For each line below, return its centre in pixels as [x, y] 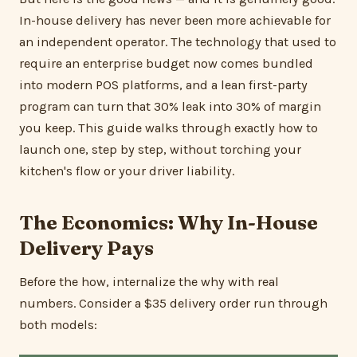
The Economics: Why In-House [169, 223]
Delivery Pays [86, 248]
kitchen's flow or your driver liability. [127, 171]
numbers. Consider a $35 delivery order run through [173, 304]
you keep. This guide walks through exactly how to [169, 128]
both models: [58, 325]
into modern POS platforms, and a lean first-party [163, 85]
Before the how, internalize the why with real [149, 282]
